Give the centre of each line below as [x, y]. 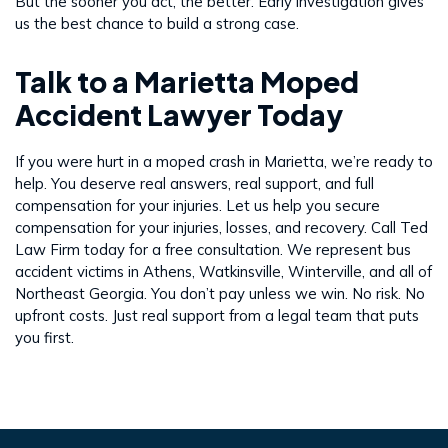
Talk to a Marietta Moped [187, 82]
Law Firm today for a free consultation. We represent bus [213, 250]
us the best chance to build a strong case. [157, 24]
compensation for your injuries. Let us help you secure [197, 206]
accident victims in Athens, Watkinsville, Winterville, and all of [223, 272]
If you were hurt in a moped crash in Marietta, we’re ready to [224, 162]
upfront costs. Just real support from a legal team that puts [217, 316]
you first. [44, 338]
